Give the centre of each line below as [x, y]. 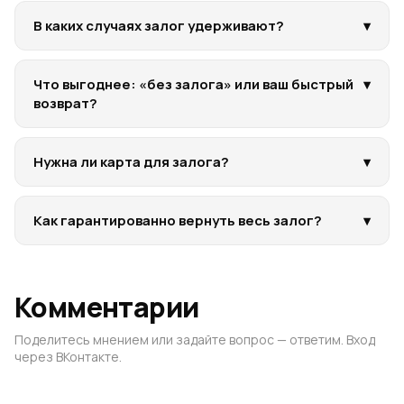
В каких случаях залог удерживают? [159, 26]
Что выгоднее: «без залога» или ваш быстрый [193, 84]
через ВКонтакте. [68, 357]
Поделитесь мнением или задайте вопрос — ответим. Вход [195, 340]
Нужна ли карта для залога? [131, 162]
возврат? [65, 103]
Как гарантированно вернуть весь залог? [178, 220]
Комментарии [107, 307]
